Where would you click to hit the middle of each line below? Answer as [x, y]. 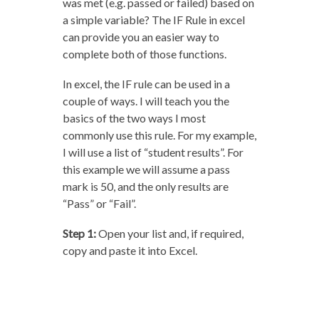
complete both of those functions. [144, 54]
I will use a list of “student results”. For [153, 152]
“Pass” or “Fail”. [99, 204]
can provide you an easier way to [141, 37]
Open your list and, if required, [169, 234]
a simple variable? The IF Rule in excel [153, 20]
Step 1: [79, 234]
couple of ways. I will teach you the [146, 101]
